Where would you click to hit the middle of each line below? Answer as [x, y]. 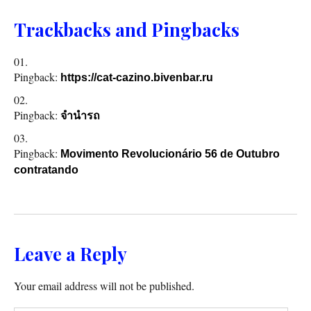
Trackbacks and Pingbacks [127, 30]
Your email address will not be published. [104, 286]
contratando [46, 170]
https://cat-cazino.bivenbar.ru [137, 78]
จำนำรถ [80, 116]
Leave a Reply [70, 254]
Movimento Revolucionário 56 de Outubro [170, 154]
